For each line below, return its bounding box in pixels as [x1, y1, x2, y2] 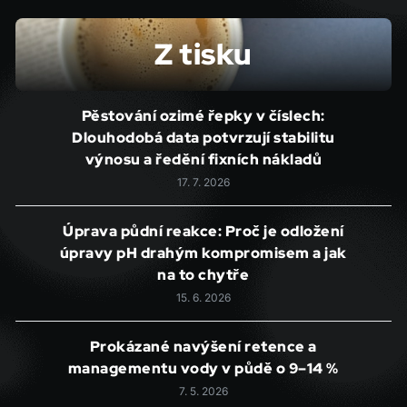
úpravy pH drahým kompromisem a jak [59, 243, 347, 263]
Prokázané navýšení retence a [89, 337, 317, 356]
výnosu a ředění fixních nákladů [84, 150, 323, 169]
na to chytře [157, 265, 250, 284]
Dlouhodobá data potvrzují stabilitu [72, 128, 335, 147]
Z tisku [154, 35, 253, 74]
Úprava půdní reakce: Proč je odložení [63, 222, 344, 241]
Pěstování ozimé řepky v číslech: [81, 106, 325, 125]
